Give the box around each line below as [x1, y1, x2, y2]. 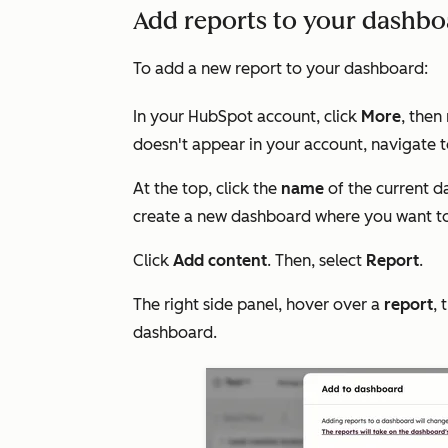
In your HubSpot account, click [133, 107, 361, 126]
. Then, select [267, 251, 366, 270]
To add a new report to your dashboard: [133, 59, 428, 78]
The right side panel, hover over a [133, 295, 384, 314]
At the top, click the [133, 179, 281, 198]
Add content [173, 251, 267, 270]
